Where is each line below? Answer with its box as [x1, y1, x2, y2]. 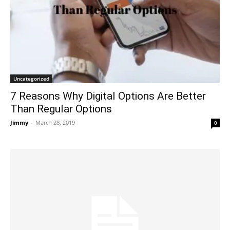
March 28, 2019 [35, 118, 75, 126]
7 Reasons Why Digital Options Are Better [10, 89, 206, 102]
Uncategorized [13, 74, 49, 82]
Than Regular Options [10, 102, 112, 115]
